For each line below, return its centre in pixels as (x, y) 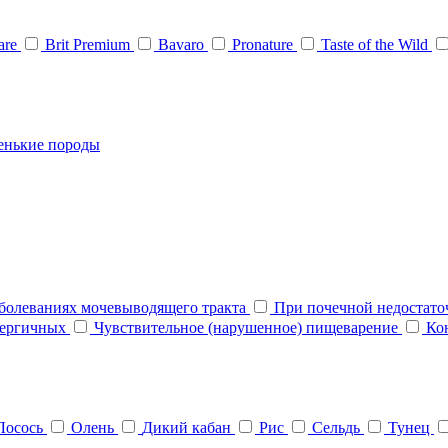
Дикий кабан (188, 428)
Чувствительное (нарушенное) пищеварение (248, 328)
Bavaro (183, 44)
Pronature (264, 44)
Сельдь (338, 428)
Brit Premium (89, 44)
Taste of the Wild (376, 44)
